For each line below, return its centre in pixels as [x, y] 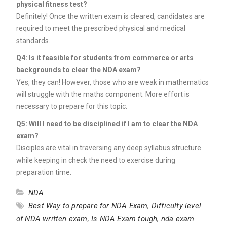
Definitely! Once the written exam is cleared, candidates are [110, 16]
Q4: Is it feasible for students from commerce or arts [105, 58]
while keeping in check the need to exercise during [96, 160]
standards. [33, 41]
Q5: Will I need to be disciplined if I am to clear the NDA [107, 124]
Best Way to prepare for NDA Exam [88, 206]
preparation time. [44, 173]
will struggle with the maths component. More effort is [103, 94]
